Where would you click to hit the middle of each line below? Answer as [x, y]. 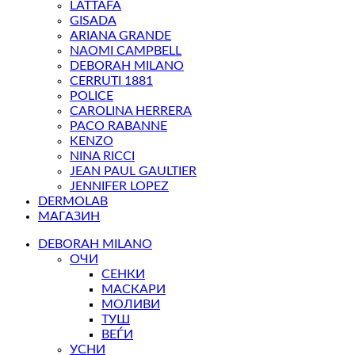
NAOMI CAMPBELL [126, 51]
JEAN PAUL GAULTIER [133, 172]
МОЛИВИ [131, 305]
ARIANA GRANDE [120, 36]
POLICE [92, 96]
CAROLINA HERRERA [131, 111]
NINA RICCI [102, 157]
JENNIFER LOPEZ [119, 187]
